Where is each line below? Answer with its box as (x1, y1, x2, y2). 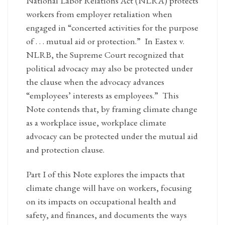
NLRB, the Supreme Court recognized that (26, 49, 184, 61)
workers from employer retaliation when (26, 8, 172, 20)
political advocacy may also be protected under (26, 62, 193, 74)
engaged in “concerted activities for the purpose (26, 22, 198, 34)
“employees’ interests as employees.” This (26, 89, 179, 101)
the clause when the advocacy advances (26, 76, 164, 88)
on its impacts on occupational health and (26, 195, 176, 207)
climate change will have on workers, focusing (26, 182, 192, 194)
